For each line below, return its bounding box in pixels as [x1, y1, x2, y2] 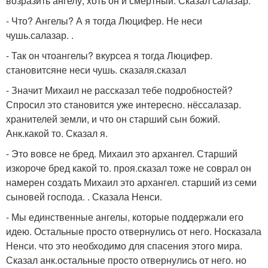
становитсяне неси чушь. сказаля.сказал [6, 63, 186, 77]
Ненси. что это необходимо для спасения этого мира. [6, 239, 242, 252]
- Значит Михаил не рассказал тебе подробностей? [6, 83, 233, 97]
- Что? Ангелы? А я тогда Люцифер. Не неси [6, 14, 202, 28]
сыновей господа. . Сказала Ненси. [6, 190, 162, 203]
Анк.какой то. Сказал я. [6, 126, 108, 140]
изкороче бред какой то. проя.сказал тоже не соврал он [6, 161, 251, 175]
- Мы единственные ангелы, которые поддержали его [6, 210, 243, 224]
